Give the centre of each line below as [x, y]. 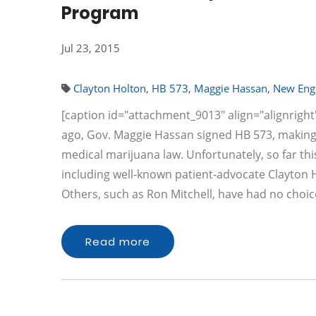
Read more [118, 242]
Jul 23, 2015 [91, 48]
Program [100, 13]
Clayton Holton [110, 88]
